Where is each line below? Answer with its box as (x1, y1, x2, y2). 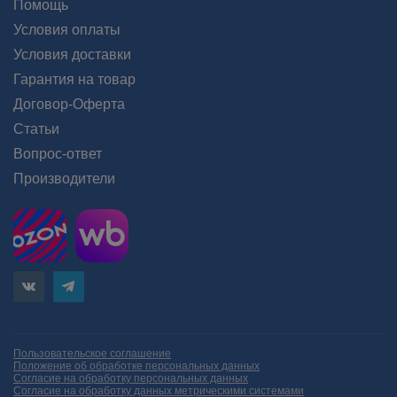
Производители (13, 171, 115, 186)
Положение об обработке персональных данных (13, 360, 260, 372)
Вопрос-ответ (13, 146, 102, 161)
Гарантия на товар (13, 72, 136, 87)
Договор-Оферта (13, 97, 125, 112)
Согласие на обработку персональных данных (13, 372, 248, 385)
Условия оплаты (13, 22, 121, 37)
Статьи (13, 121, 59, 136)
